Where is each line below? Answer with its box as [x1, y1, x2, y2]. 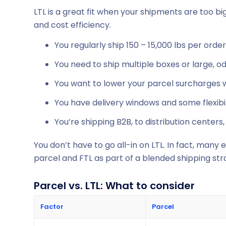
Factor [40, 201, 64, 211]
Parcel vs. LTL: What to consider [34, 178, 195, 193]
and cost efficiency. [34, 19, 111, 31]
